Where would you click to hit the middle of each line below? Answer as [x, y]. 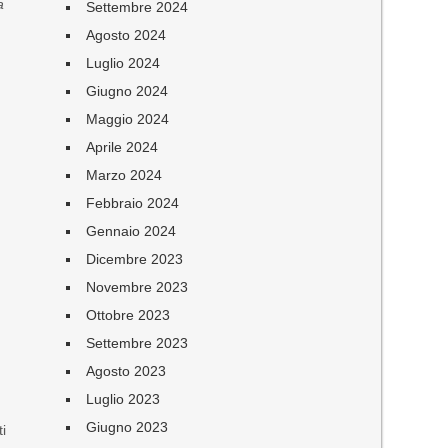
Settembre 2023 [137, 343]
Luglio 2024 [123, 63]
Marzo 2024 [124, 175]
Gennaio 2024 [131, 231]
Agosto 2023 [126, 371]
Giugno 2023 [127, 427]
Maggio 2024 [128, 119]
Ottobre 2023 [128, 315]
